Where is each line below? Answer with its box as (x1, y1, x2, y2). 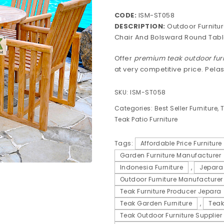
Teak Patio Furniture (114, 115, 178, 124)
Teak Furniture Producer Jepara (119, 187, 221, 196)
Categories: (114, 104, 154, 113)
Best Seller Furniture (154, 104, 218, 113)
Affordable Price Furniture (140, 139, 222, 148)
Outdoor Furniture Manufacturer (119, 175, 223, 184)
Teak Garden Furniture (119, 199, 192, 208)
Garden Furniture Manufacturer (119, 151, 221, 160)
